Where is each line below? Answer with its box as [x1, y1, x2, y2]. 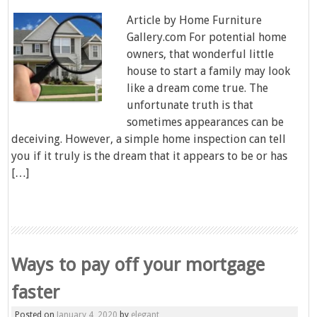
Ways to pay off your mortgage [11, 254, 265, 275]
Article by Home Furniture [127, 13, 263, 27]
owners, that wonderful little [127, 47, 275, 61]
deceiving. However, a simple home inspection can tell [11, 132, 287, 146]
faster [11, 282, 60, 303]
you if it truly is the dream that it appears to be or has [11, 149, 288, 163]
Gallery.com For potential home [127, 30, 287, 44]
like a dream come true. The [127, 81, 269, 95]
